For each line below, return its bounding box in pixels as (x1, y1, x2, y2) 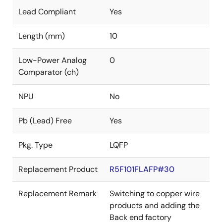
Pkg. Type (18, 140, 53, 150)
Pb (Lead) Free (18, 115, 72, 126)
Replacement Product (18, 164, 98, 174)
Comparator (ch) (18, 67, 79, 77)
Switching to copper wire (110, 188, 200, 199)
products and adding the (110, 200, 200, 211)
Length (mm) (18, 31, 65, 41)
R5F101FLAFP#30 (110, 164, 174, 174)
